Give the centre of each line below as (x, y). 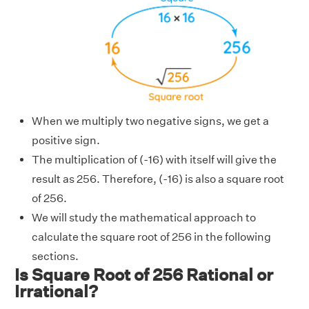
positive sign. (66, 140)
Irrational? (56, 291)
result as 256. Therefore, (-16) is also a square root (158, 179)
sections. (55, 256)
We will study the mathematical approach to (144, 217)
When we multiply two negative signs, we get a (150, 121)
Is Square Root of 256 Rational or (144, 274)
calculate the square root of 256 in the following (151, 237)
